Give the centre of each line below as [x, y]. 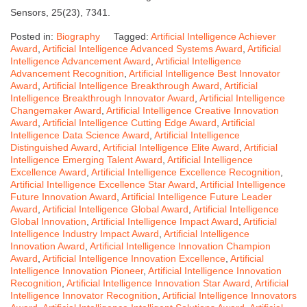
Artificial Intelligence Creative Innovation [193, 110]
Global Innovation [48, 221]
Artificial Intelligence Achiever [213, 36]
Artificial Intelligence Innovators [230, 295]
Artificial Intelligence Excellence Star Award [103, 184]
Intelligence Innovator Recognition [84, 295]
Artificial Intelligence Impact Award [165, 221]
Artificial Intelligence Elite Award [171, 147]
